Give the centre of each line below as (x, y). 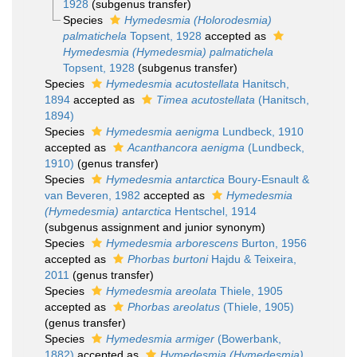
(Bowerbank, (248, 339)
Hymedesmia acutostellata (173, 84)
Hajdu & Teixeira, (252, 259)
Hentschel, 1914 (214, 211)
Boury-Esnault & (267, 179)
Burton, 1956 (273, 243)
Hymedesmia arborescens (172, 243)
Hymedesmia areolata (161, 291)
